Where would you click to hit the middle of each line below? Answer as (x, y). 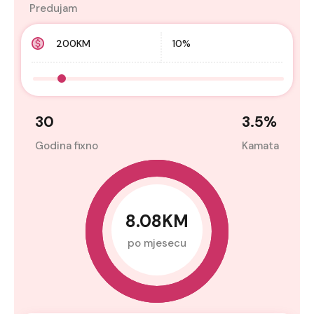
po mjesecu (157, 244)
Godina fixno (67, 145)
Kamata (260, 145)
